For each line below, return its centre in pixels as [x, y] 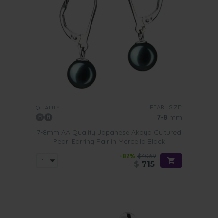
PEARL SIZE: [166, 107]
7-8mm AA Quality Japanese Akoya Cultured [109, 132]
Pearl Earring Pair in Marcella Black [109, 141]
